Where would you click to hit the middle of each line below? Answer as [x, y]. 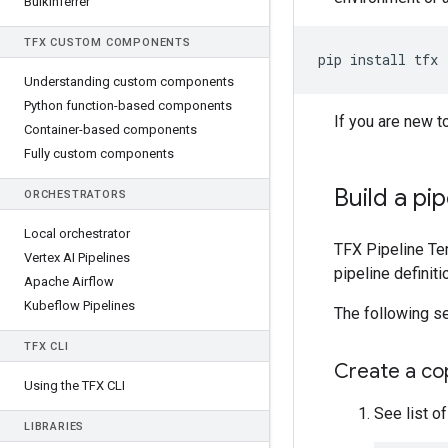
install [378, 59]
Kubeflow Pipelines [79, 305]
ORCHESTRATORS [75, 194]
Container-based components [110, 129]
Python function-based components [128, 105]
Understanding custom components [129, 81]
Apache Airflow [69, 281]
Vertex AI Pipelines [77, 257]
